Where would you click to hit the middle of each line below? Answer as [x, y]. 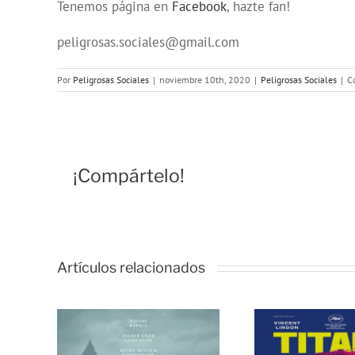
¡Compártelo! [129, 176]
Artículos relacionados [131, 268]
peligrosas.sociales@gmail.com [148, 42]
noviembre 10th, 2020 [205, 80]
